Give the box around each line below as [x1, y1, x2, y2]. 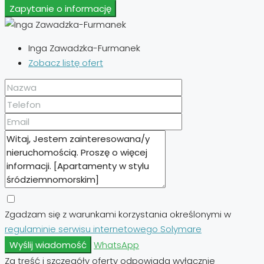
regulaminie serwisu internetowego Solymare [5, 222, 202, 235]
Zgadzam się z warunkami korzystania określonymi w [5, 207, 231, 220]
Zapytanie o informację [9, 2, 111, 15]
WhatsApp [94, 238, 139, 251]
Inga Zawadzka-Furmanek [28, 41, 140, 54]
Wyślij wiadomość [9, 238, 87, 251]
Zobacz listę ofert [28, 56, 103, 69]
